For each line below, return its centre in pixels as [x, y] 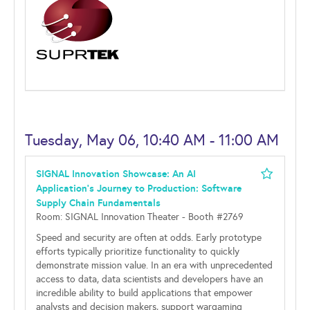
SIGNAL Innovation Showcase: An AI [116, 174]
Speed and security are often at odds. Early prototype [149, 238]
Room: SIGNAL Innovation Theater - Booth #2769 [140, 217]
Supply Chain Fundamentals [98, 203]
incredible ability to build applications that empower [144, 293]
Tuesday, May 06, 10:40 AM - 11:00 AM [152, 140]
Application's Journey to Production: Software [139, 188]
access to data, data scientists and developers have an [149, 279]
